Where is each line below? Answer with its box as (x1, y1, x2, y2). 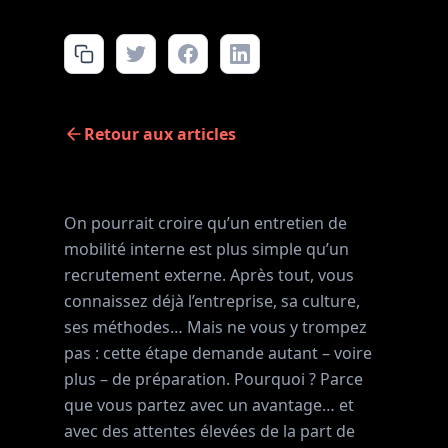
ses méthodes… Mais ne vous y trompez (64, 316, 367, 338)
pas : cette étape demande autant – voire (64, 342, 372, 364)
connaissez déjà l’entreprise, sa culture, (64, 290, 360, 312)
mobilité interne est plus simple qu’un (64, 238, 349, 260)
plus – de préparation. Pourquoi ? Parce (64, 368, 363, 390)
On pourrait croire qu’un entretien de (64, 212, 347, 234)
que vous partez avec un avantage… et (64, 394, 354, 416)
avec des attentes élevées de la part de (64, 420, 355, 442)
